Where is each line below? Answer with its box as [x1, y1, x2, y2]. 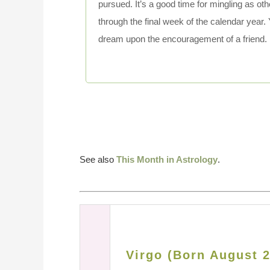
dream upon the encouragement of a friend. [98, 34, 267, 45]
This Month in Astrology [116, 154, 218, 165]
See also [80, 154, 116, 165]
